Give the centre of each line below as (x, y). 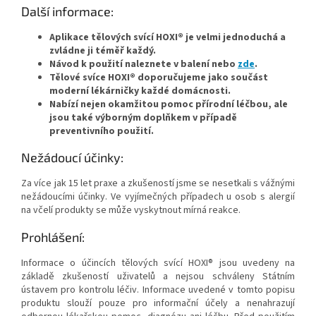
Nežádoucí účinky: (72, 158)
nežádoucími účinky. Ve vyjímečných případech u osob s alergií (158, 197)
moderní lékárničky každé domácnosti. (140, 91)
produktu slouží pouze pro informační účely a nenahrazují (158, 304)
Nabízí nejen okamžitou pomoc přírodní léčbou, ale (169, 105)
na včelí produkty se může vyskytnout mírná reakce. (131, 211)
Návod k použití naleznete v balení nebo (144, 65)
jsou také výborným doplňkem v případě (143, 118)
